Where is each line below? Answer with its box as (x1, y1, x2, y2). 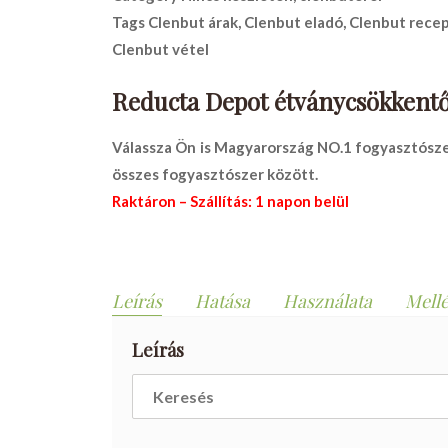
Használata (283, 288, 372, 313)
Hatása (195, 288, 250, 313)
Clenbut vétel (112, 40, 209, 59)
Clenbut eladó (244, 13, 343, 32)
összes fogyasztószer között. (112, 165, 318, 184)
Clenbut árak (148, 13, 238, 32)
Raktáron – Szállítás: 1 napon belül (112, 192, 349, 211)
